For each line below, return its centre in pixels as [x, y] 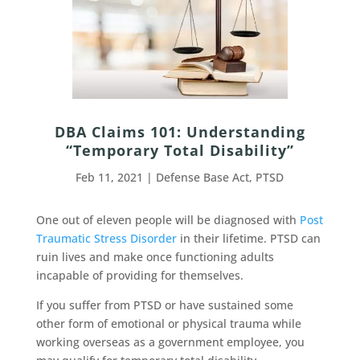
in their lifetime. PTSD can [248, 239]
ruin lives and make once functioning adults [155, 257]
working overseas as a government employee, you [170, 342]
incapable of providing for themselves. [139, 276]
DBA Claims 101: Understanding [180, 132]
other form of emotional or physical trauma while [168, 324]
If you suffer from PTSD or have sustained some [164, 305]
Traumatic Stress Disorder [106, 239]
